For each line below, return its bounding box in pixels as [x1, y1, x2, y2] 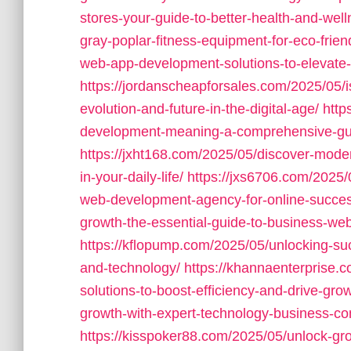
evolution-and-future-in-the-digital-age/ [80, 101, 319, 117]
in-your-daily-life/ [80, 169, 183, 185]
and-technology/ [80, 260, 180, 276]
